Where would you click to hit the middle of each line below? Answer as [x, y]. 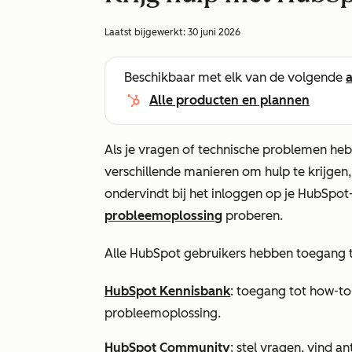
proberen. [253, 216]
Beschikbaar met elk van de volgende [235, 77]
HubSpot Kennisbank [167, 291]
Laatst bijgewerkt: [146, 32]
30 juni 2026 [214, 32]
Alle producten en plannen [229, 100]
